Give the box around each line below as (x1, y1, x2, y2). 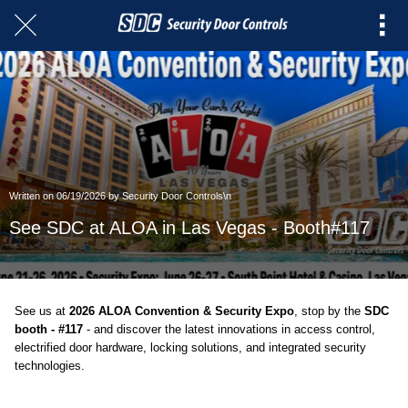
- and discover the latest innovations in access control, (87, 322, 375, 336)
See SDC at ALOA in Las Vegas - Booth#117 (9, 218, 370, 239)
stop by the (301, 304, 364, 318)
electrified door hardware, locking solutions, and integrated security (15, 341, 366, 354)
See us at (15, 304, 69, 318)
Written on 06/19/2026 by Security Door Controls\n (9, 190, 231, 202)
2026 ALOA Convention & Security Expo (69, 304, 294, 318)
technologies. (15, 359, 85, 372)
